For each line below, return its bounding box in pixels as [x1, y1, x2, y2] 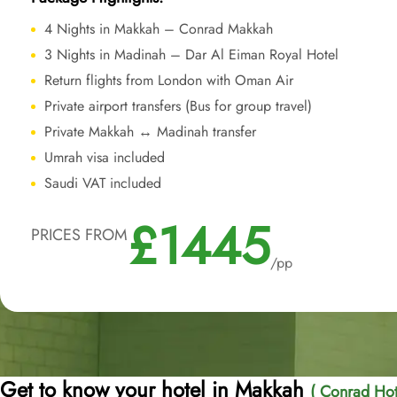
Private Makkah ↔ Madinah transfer [44, 121, 256, 142]
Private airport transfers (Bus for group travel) [44, 96, 312, 116]
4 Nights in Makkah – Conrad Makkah [44, 19, 273, 39]
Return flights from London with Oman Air [44, 70, 293, 90]
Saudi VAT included [44, 173, 161, 193]
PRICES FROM [31, 223, 128, 246]
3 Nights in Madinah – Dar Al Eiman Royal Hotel [44, 44, 339, 65]
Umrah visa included [44, 147, 165, 167]
